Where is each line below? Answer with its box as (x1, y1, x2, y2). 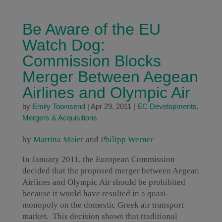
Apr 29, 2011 (90, 102, 131, 111)
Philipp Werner (100, 135, 154, 144)
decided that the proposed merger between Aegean (22, 166, 199, 175)
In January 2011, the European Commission (22, 155, 175, 164)
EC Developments (137, 102, 197, 111)
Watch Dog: (22, 36, 110, 54)
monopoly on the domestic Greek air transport (22, 200, 184, 210)
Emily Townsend (32, 102, 85, 111)
